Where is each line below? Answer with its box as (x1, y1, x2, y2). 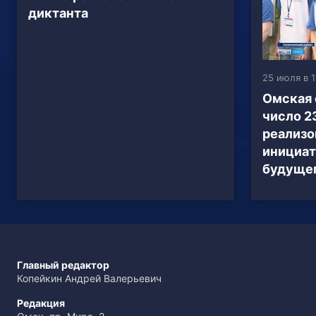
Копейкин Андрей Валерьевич (17, 272, 162, 284)
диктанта (28, 5, 88, 20)
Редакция (17, 296, 65, 309)
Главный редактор (17, 258, 109, 271)
